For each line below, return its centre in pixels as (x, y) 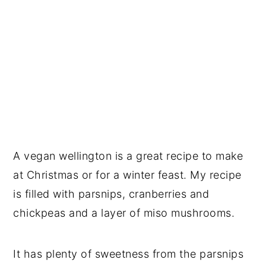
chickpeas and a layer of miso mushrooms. (124, 213)
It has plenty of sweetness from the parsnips (129, 254)
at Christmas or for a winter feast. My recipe (127, 175)
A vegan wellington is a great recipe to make (128, 156)
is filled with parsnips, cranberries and (111, 194)
